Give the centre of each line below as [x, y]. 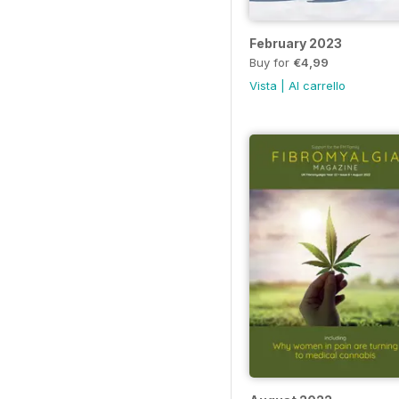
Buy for [271, 62]
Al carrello [317, 85]
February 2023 [296, 43]
